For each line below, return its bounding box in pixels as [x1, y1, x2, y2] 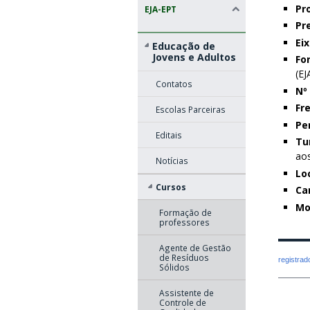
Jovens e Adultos [152, 50, 236, 64]
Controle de [158, 296, 206, 308]
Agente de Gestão [158, 241, 231, 253]
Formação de [158, 206, 212, 218]
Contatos [155, 77, 192, 89]
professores [158, 216, 210, 228]
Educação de [152, 39, 215, 53]
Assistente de [158, 286, 214, 298]
